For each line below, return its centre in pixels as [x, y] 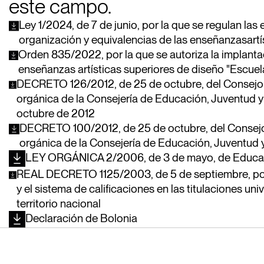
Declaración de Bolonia [81, 218]
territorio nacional [59, 204]
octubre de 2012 [56, 113]
